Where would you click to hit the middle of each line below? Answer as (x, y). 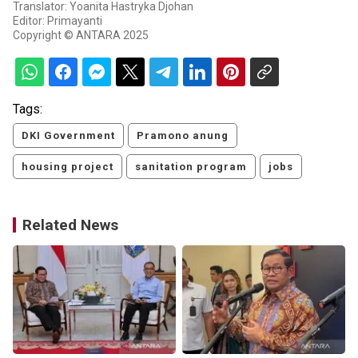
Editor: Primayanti (58, 21)
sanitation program (191, 167)
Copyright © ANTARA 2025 (81, 36)
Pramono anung (183, 136)
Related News (70, 225)
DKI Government (68, 136)
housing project (68, 167)
